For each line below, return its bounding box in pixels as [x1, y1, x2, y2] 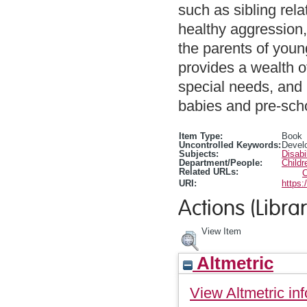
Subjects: [179, 148, 219, 159]
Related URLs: [179, 166, 238, 177]
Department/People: [179, 157, 262, 168]
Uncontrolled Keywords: [179, 139, 281, 150]
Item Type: [179, 130, 223, 141]
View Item [201, 225, 241, 236]
